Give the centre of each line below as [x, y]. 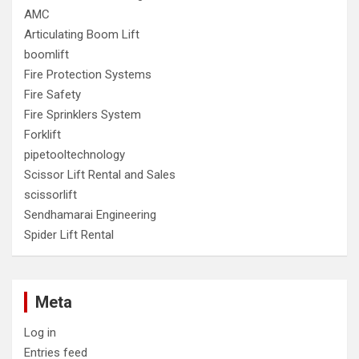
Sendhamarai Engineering [90, 215]
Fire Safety [52, 95]
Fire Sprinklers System [83, 115]
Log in [40, 333]
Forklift [42, 135]
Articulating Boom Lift [82, 34]
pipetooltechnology [75, 155]
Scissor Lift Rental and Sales [100, 175]
